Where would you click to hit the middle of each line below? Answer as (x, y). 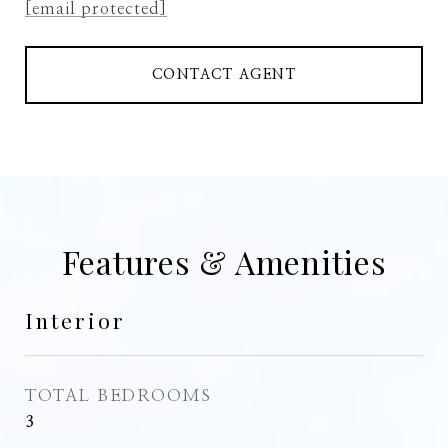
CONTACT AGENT (224, 75)
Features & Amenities (224, 261)
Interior (75, 320)
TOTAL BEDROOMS (118, 395)
